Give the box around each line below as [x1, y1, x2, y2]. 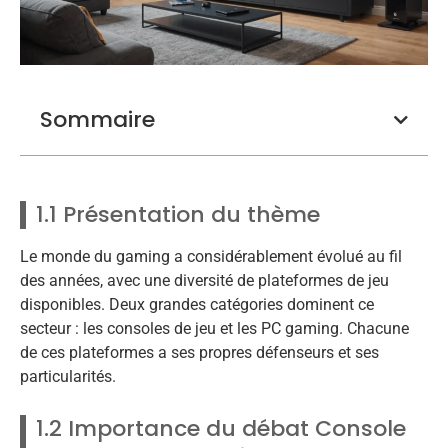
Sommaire [40, 103, 155, 135]
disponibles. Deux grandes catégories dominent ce [20, 295, 374, 315]
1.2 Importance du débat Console [36, 412, 406, 444]
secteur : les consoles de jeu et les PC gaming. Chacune [20, 319, 409, 339]
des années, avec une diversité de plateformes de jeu [20, 271, 389, 291]
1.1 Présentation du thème [36, 199, 320, 231]
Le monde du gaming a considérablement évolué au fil [20, 247, 402, 267]
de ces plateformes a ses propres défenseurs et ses [20, 343, 379, 363]
